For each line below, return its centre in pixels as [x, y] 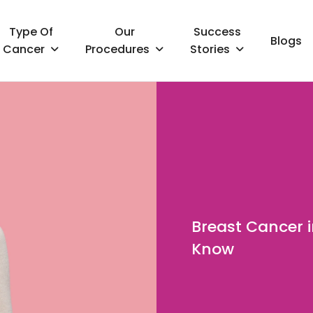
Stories [210, 49]
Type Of [31, 31]
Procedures [118, 49]
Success [217, 31]
